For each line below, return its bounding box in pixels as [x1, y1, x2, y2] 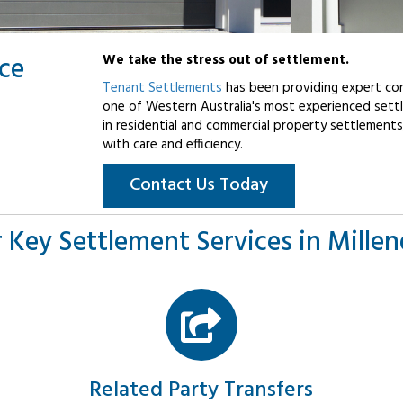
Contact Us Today [130, 171, 268, 201]
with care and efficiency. [103, 134, 243, 157]
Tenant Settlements [103, 77, 222, 100]
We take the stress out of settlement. [103, 49, 349, 72]
